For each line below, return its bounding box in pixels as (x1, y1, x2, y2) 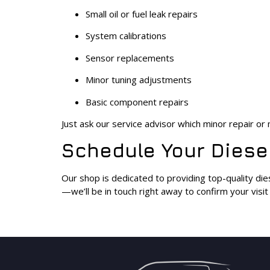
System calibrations (86, 30, 166, 42)
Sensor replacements (86, 51, 174, 64)
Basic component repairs (86, 95, 189, 108)
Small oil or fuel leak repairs (86, 7, 198, 20)
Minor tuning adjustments (86, 74, 192, 86)
